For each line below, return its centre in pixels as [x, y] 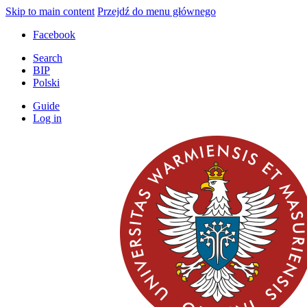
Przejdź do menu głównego [157, 11]
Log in [47, 118]
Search [48, 58]
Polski [46, 83]
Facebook [54, 35]
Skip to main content [50, 11]
